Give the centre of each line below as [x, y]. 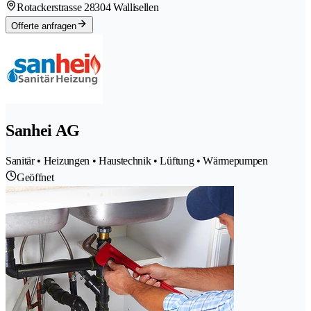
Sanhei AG [43, 131]
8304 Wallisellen [124, 8]
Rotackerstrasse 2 [53, 8]
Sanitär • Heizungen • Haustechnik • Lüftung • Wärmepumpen [137, 161]
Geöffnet [35, 178]
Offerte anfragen [44, 26]
